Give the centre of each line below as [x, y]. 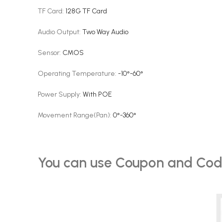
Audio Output [58, 32]
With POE [97, 94]
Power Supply [59, 94]
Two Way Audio [105, 32]
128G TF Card [86, 11]
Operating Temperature [76, 74]
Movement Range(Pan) [74, 115]
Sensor [49, 53]
